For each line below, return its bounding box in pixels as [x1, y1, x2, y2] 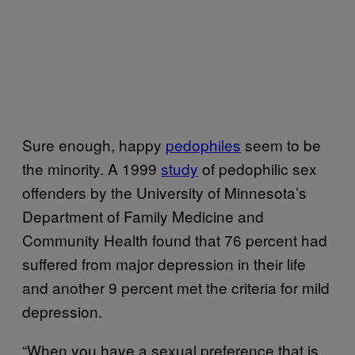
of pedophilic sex [198, 157, 317, 179]
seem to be [241, 133, 321, 155]
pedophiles [166, 133, 241, 155]
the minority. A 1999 [22, 157, 161, 179]
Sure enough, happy [22, 133, 166, 155]
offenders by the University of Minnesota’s [22, 181, 307, 203]
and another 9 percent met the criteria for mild [22, 276, 330, 298]
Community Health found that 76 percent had [22, 228, 327, 250]
